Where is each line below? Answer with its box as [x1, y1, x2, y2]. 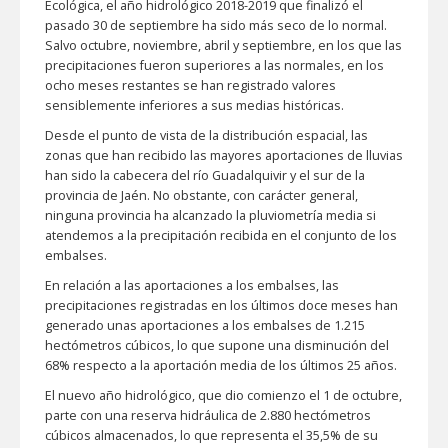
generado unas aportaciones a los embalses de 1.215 [45, 316, 365, 334]
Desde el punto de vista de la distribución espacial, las [45, 126, 368, 144]
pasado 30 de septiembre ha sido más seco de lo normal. [45, 16, 387, 34]
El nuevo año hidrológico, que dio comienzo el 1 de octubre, [45, 386, 402, 404]
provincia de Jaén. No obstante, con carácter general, [45, 186, 358, 204]
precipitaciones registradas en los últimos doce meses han [45, 296, 398, 314]
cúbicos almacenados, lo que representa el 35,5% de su [45, 426, 378, 444]
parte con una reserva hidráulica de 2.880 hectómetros [45, 406, 371, 424]
